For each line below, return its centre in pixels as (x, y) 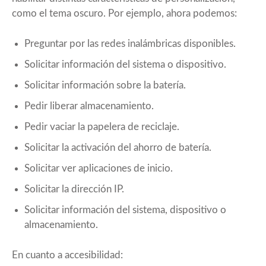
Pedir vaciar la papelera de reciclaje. (102, 126)
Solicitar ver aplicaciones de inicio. (99, 168)
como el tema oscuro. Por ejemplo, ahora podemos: (124, 13)
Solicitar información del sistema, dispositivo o (125, 210)
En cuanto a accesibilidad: (67, 255)
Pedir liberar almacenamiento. (89, 106)
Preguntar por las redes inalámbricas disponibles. (130, 43)
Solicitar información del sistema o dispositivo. (125, 64)
